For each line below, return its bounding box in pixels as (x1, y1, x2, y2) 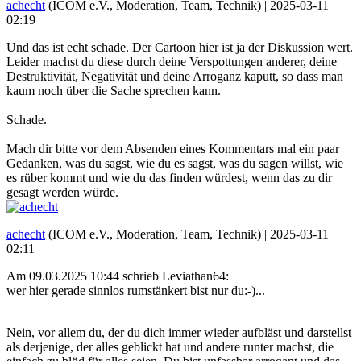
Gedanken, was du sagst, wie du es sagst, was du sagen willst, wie (6, 156, 343, 170)
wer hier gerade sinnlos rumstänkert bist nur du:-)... (6, 283, 265, 297)
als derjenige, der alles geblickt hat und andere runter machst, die (6, 339, 334, 354)
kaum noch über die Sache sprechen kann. (6, 83, 221, 98)
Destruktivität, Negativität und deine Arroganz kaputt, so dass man (6, 68, 343, 83)
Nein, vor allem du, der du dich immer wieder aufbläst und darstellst (6, 325, 351, 339)
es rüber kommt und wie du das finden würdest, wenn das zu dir (6, 170, 332, 185)
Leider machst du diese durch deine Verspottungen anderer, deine (6, 54, 337, 68)
